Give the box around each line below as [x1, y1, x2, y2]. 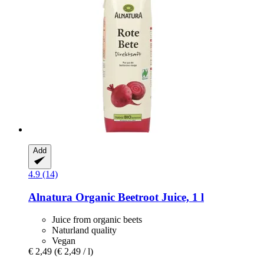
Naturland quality [52, 225, 117, 236]
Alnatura [28, 190, 72, 203]
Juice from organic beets [52, 214, 142, 225]
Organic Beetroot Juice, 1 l [72, 190, 204, 203]
